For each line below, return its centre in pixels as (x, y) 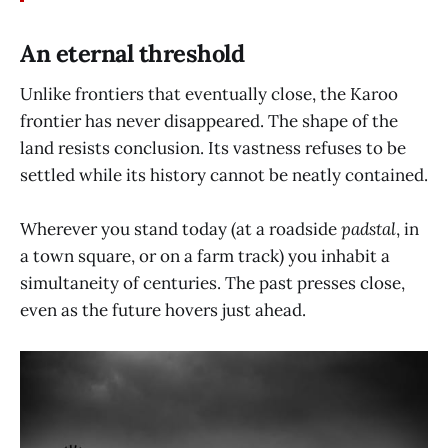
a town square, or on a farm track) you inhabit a (205, 255)
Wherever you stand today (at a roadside (180, 228)
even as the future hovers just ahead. (163, 309)
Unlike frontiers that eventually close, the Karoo (209, 93)
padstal (368, 228)
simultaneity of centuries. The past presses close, (212, 282)
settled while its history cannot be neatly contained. (224, 174)
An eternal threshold (132, 53)
